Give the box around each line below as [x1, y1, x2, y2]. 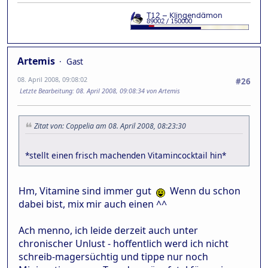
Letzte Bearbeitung [20, 86, 72, 95]
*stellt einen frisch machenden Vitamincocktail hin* [25, 149, 226, 161]
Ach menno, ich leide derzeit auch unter [19, 223, 198, 237]
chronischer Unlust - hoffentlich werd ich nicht [19, 236, 229, 250]
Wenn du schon [165, 184, 240, 197]
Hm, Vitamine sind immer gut [19, 184, 156, 197]
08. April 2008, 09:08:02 [17, 74, 87, 84]
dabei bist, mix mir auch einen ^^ [19, 197, 167, 211]
